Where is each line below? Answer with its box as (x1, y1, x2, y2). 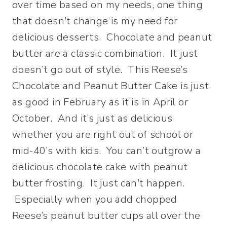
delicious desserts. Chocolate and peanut (12, 30, 212, 44)
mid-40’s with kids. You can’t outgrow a (12, 144, 201, 158)
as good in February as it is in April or (12, 95, 188, 109)
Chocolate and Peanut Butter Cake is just (12, 79, 209, 93)
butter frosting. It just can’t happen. (12, 176, 185, 190)
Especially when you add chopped (12, 193, 177, 206)
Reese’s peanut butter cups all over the (12, 209, 201, 222)
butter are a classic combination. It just (12, 47, 198, 60)
